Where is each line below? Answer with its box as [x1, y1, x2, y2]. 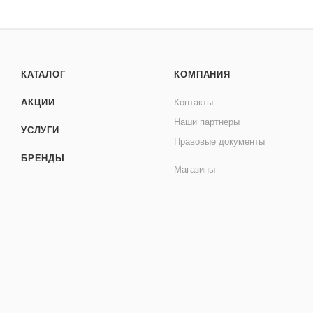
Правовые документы [174, 136, 265, 147]
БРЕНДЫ [21, 153, 65, 163]
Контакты [174, 97, 214, 108]
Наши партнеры [174, 117, 240, 127]
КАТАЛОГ [21, 69, 66, 80]
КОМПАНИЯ [174, 69, 231, 80]
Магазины [174, 164, 216, 175]
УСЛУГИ [21, 125, 59, 136]
